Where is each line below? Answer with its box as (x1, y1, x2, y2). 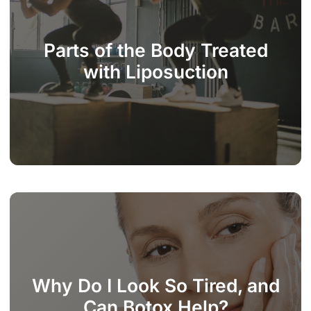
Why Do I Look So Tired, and (31, 274, 280, 296)
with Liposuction (83, 60, 228, 83)
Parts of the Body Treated (43, 38, 268, 61)
